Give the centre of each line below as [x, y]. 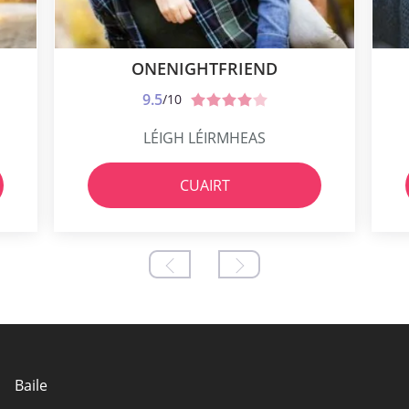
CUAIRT [204, 186]
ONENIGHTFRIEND [204, 69]
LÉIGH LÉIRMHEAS [204, 138]
